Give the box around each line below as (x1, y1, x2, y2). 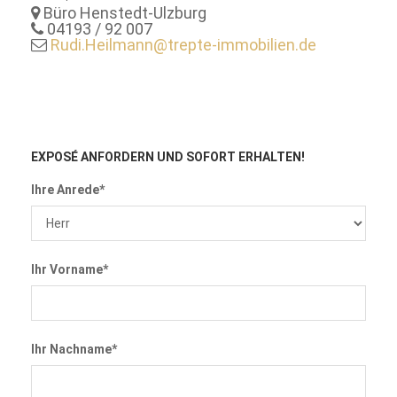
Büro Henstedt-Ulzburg (40, 3, 206, 22)
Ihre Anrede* (31, 182, 105, 197)
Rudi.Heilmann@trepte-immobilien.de (51, 35, 316, 54)
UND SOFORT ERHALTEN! (157, 149, 305, 164)
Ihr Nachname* (31, 341, 117, 356)
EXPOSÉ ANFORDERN (31, 149, 157, 164)
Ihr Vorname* (31, 261, 108, 276)
